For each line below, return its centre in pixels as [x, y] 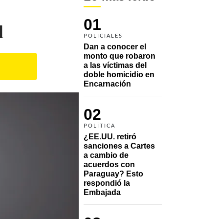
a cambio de [106, 155]
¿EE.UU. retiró [110, 136]
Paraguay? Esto [113, 174]
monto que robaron [120, 56]
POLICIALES [103, 36]
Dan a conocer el [115, 46]
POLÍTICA [99, 126]
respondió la [107, 183]
